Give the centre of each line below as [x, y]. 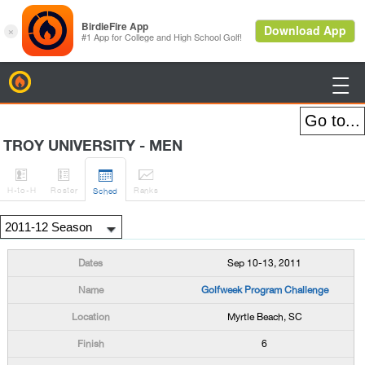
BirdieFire [54, 79]
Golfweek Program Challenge [264, 290]
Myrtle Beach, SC [264, 317]
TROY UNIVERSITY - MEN [97, 146]
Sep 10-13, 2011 [265, 263]
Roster [64, 190]
